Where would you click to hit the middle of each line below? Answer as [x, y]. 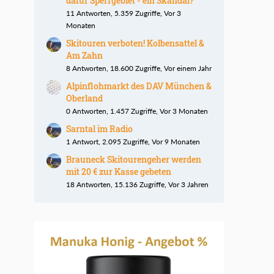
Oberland [84, 98]
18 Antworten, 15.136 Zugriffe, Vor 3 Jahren [137, 185]
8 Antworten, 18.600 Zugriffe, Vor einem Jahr [139, 68]
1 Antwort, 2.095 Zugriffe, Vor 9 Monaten [133, 142]
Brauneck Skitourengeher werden [134, 160]
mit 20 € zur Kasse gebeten [119, 172]
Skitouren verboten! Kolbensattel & [135, 43]
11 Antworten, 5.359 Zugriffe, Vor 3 [124, 13]
